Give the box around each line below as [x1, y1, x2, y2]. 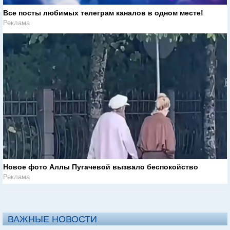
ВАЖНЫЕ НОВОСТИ [8, 214, 97, 225]
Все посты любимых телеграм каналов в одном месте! [3, 8, 203, 17]
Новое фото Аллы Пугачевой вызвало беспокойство [3, 163, 198, 171]
